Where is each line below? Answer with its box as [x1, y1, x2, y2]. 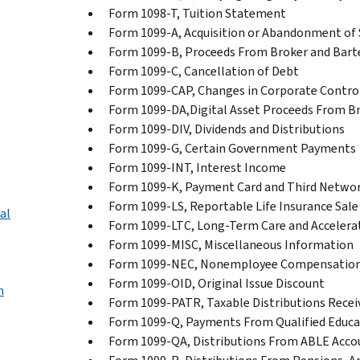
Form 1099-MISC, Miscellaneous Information [108, 235, 354, 253]
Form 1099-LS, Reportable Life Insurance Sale [108, 197, 358, 215]
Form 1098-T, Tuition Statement [108, 4, 286, 22]
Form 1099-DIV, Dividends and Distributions [108, 120, 345, 137]
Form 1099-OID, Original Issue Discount [108, 274, 325, 292]
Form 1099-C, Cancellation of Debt [108, 62, 299, 80]
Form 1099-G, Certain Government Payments [108, 139, 356, 157]
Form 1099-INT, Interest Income [108, 158, 286, 176]
